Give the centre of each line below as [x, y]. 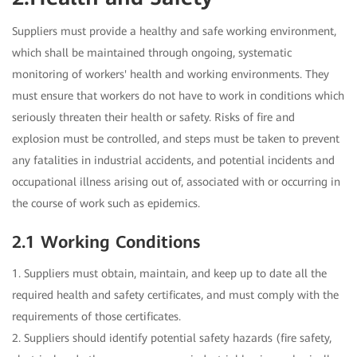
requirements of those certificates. [96, 317]
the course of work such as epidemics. [106, 204]
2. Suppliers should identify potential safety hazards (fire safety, [172, 338]
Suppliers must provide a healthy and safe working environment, [174, 31]
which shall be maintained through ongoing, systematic [152, 53]
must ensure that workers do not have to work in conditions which [178, 96]
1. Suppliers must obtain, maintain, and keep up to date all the [169, 274]
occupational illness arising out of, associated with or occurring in [176, 182]
